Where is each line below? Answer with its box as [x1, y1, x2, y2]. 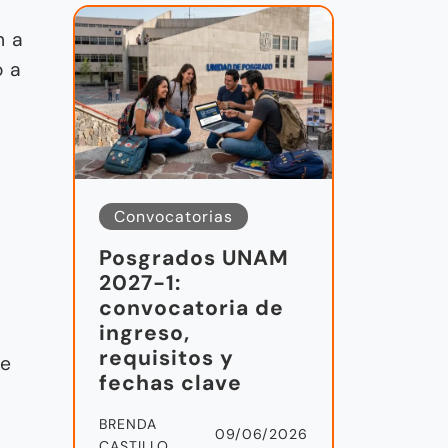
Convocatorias [114, 205, 233, 227]
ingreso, [99, 318, 190, 347]
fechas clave [99, 368, 242, 397]
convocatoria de [99, 293, 284, 322]
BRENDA [99, 414, 157, 433]
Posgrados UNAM [99, 243, 289, 272]
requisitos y [99, 343, 234, 372]
